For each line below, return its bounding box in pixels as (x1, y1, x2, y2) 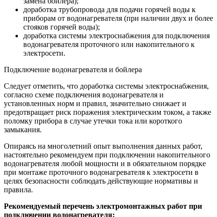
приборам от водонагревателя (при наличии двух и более (23, 14, 213, 22)
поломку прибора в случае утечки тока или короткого (4, 116, 182, 125)
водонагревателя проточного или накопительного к (23, 40, 195, 48)
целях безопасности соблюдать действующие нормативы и (4, 176, 198, 185)
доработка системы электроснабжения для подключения (23, 31, 210, 40)
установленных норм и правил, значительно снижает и (4, 99, 186, 108)
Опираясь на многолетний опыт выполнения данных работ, (4, 141, 202, 150)
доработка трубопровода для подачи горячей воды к (23, 5, 196, 14)
